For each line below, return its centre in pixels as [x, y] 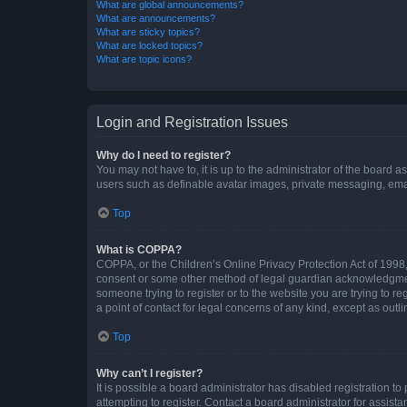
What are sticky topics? [148, 31]
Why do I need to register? [164, 155]
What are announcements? [156, 18]
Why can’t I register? [149, 373]
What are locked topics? [149, 45]
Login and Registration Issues [192, 122]
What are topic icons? [144, 59]
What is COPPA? [139, 249]
